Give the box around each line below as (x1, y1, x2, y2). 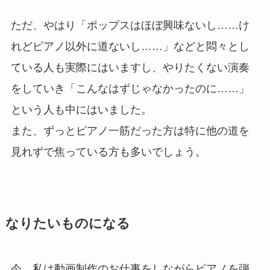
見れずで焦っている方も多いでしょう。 (10, 145, 206, 158)
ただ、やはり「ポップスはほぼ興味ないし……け (10, 19, 250, 31)
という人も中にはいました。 (10, 103, 152, 116)
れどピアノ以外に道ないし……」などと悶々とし (10, 40, 250, 52)
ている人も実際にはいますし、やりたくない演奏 (10, 61, 250, 74)
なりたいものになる (5, 216, 130, 231)
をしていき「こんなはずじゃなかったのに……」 (10, 82, 250, 95)
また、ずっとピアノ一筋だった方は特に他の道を (10, 124, 250, 137)
